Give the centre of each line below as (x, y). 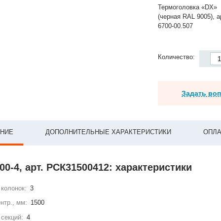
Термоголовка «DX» (188, 7)
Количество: (178, 57)
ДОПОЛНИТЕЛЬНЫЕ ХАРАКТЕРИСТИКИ (108, 132)
